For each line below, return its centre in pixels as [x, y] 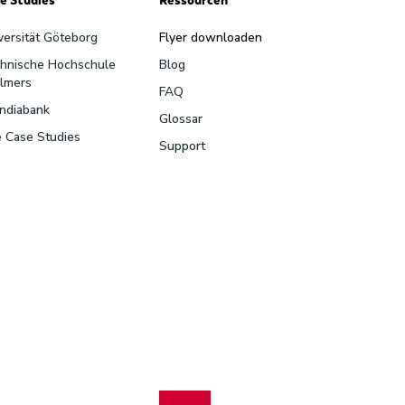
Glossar [180, 118]
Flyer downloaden [210, 37]
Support [182, 146]
